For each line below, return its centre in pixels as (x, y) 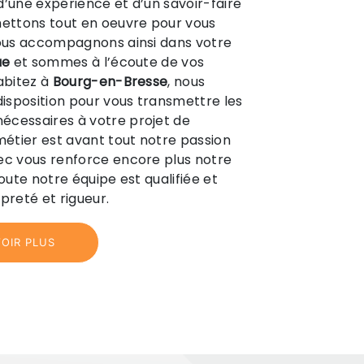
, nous (186, 82)
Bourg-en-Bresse (110, 82)
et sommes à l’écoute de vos (107, 62)
